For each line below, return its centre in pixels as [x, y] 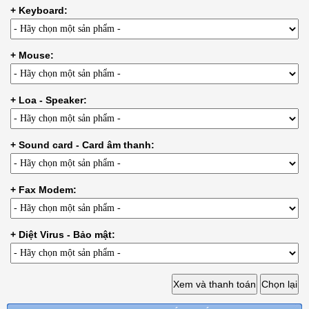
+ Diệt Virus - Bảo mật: [63, 235]
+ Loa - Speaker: [49, 100]
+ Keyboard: [39, 11]
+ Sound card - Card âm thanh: [82, 145]
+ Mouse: [32, 56]
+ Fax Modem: [43, 190]
